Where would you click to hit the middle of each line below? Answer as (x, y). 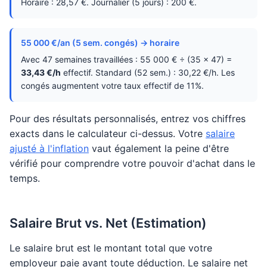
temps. (25, 178)
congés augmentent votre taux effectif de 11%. (112, 86)
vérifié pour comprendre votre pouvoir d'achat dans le (132, 163)
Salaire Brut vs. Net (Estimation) (108, 223)
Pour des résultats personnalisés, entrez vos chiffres (128, 119)
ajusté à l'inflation (49, 148)
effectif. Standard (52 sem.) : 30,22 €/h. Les (148, 72)
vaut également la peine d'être (159, 148)
